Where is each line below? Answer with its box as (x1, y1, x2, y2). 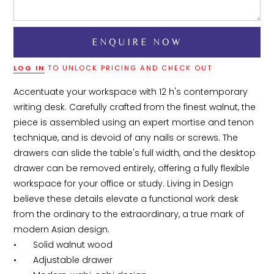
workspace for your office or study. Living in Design (13, 177, 236, 190)
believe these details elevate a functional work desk (13, 192, 242, 205)
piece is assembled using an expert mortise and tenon (13, 116, 257, 128)
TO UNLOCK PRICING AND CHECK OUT (45, 62, 213, 73)
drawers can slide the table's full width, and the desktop (13, 146, 259, 159)
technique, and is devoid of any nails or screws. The (13, 131, 241, 144)
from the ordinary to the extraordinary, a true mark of (13, 207, 247, 220)
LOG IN (13, 62, 45, 73)
